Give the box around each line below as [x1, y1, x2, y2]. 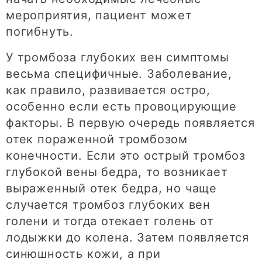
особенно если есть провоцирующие [6, 99, 237, 114]
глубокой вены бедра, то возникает [6, 165, 228, 180]
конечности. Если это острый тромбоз [6, 149, 246, 163]
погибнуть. [6, 25, 74, 39]
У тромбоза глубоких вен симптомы [6, 50, 229, 65]
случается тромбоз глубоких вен [6, 198, 211, 212]
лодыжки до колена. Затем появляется [6, 230, 249, 245]
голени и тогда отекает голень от [6, 214, 214, 229]
